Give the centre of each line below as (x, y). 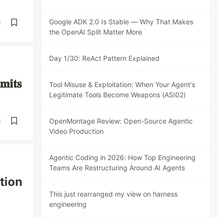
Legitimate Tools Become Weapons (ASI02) (118, 95)
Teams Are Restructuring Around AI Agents (117, 168)
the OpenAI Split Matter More (96, 32)
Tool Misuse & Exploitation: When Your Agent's (122, 84)
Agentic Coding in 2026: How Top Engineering (123, 157)
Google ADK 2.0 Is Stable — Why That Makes (121, 22)
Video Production (77, 131)
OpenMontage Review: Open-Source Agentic (121, 121)
